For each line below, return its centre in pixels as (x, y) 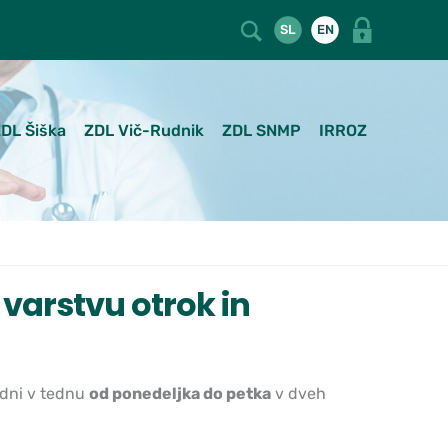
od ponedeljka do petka (179, 393)
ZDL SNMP (261, 130)
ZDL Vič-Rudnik (144, 130)
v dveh (298, 393)
